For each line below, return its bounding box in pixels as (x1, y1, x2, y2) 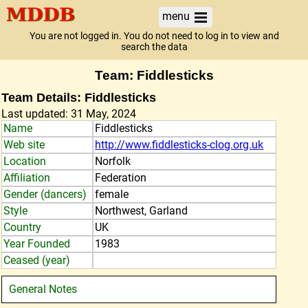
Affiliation (3, 171, 50, 184)
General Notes (9, 283, 77, 296)
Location (3, 155, 46, 168)
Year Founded (3, 237, 70, 250)
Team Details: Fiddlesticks (1, 90, 156, 104)
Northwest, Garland (95, 204, 188, 217)
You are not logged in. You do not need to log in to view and (29, 30, 279, 42)
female (95, 188, 129, 201)
